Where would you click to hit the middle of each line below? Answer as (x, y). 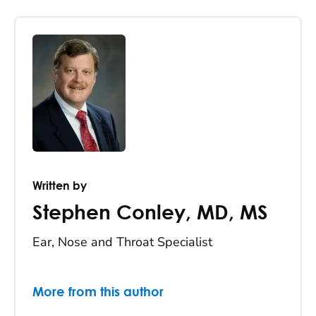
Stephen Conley (109, 213)
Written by (60, 185)
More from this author (98, 292)
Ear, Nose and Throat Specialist (122, 242)
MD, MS (232, 213)
